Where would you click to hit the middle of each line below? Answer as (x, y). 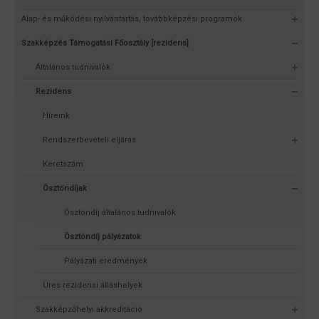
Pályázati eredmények (106, 261)
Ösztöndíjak (65, 188)
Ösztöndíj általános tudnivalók (120, 212)
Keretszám (63, 164)
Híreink (56, 115)
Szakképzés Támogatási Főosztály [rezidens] (105, 43)
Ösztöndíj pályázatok (103, 236)
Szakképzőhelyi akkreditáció (89, 309)
